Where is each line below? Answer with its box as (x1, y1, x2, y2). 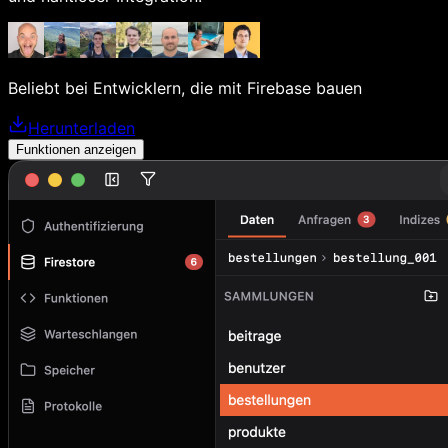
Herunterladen (28, 117, 135, 138)
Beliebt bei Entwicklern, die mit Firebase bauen (8, 77, 362, 98)
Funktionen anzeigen (16, 141, 136, 157)
